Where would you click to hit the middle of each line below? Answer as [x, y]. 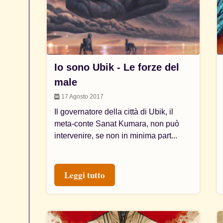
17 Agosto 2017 [82, 97]
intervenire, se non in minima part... [116, 136]
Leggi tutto [85, 175]
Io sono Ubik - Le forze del [117, 67]
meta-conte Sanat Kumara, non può [117, 124]
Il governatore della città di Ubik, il [114, 112]
